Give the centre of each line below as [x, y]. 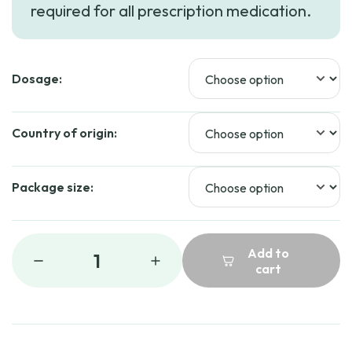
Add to [268, 253]
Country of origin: [64, 133]
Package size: [53, 187]
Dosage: [37, 79]
